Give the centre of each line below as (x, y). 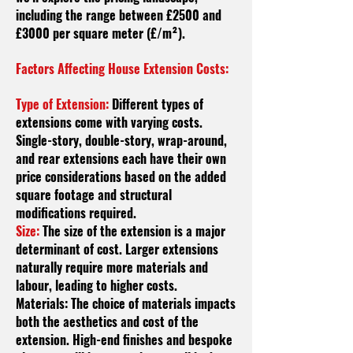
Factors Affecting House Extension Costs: (122, 69)
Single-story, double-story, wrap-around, (121, 140)
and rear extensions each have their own (121, 158)
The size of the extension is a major (132, 231)
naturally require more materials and (112, 267)
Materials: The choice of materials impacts (126, 303)
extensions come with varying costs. (109, 122)
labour (32, 285)
